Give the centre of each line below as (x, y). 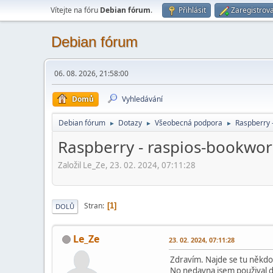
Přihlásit (192, 10)
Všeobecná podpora (189, 123)
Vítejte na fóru (75, 10)
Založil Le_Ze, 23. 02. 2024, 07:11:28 (127, 165)
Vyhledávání (142, 99)
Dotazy (130, 123)
